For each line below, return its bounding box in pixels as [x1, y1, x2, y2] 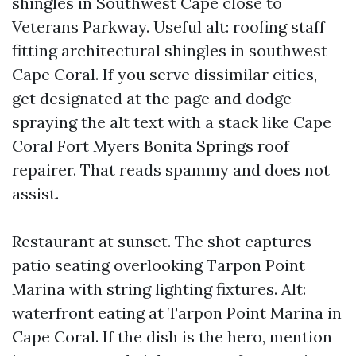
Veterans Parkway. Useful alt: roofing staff [12, 17, 325, 37]
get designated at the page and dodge [12, 88, 292, 109]
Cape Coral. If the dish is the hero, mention [12, 327, 332, 347]
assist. [12, 184, 59, 204]
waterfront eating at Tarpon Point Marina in [12, 303, 342, 323]
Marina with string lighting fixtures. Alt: [12, 279, 306, 300]
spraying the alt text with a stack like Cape [12, 112, 331, 133]
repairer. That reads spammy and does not [12, 160, 330, 180]
